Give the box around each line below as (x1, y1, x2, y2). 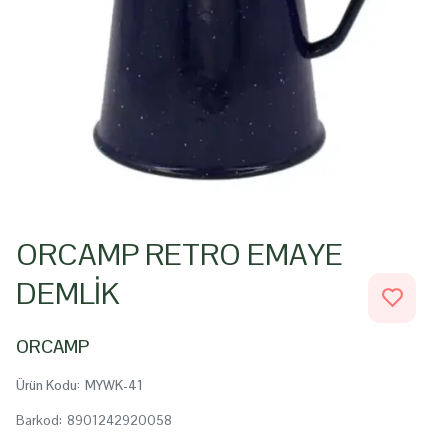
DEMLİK (16, 274, 119, 313)
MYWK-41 (85, 377, 143, 394)
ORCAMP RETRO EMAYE (16, 235, 343, 274)
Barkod (16, 412, 59, 429)
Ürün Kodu (16, 377, 77, 394)
